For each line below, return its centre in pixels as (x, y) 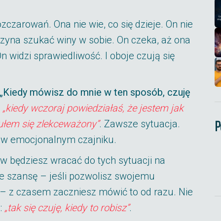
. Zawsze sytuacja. (140, 124)
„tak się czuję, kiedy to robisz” (67, 208)
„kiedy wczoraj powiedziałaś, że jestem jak (93, 108)
